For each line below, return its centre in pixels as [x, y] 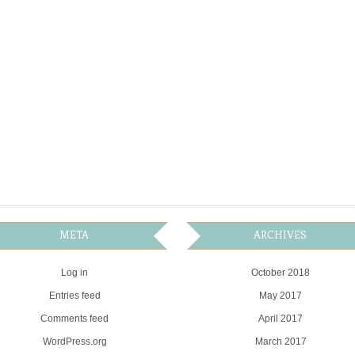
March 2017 [281, 341]
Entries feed [74, 295]
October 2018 [281, 272]
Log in [74, 272]
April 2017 [281, 318]
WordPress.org [74, 341]
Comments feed [74, 318]
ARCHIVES [280, 235]
